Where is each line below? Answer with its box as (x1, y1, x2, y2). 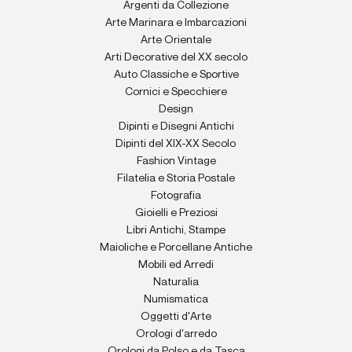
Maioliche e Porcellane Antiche (100, 242, 252, 253)
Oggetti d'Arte (141, 311, 211, 322)
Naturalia (153, 277, 199, 288)
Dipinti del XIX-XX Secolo (115, 138, 236, 149)
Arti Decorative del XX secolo (104, 52, 247, 63)
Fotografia (151, 190, 201, 201)
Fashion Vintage (136, 156, 216, 167)
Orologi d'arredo (135, 328, 217, 339)
